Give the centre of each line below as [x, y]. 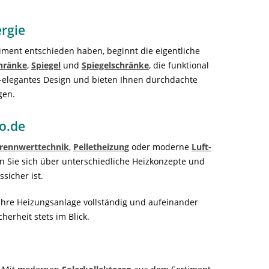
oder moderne [160, 147]
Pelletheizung [101, 147]
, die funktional [179, 65]
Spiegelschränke [115, 65]
